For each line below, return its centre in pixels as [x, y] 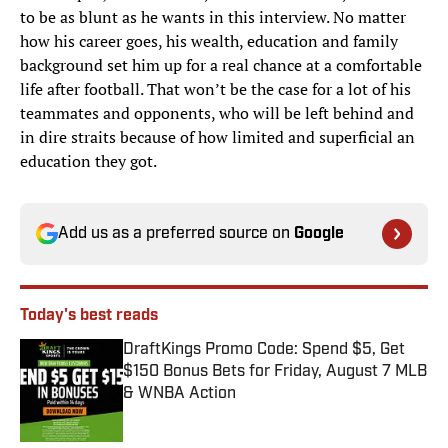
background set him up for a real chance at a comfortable [221, 65]
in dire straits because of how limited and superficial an [217, 137]
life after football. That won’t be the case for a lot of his [215, 89]
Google [319, 234]
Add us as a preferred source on [176, 234]
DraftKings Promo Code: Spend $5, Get [264, 350]
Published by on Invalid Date [210, 413]
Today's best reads [89, 316]
